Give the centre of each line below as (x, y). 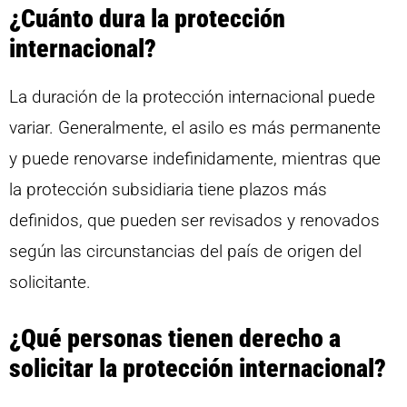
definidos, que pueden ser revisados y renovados (194, 220)
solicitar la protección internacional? (198, 369)
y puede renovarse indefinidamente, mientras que (195, 158)
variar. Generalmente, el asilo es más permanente (195, 127)
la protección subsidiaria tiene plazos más (168, 189)
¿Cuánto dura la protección (147, 18)
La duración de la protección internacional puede (192, 96)
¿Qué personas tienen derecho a (175, 339)
